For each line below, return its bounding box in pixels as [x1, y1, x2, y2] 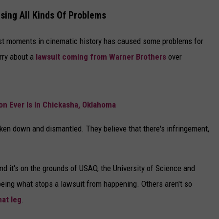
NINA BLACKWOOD [6, 49, 59, 57]
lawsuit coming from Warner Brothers [36, 51, 166, 62]
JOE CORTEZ [6, 25, 43, 33]
